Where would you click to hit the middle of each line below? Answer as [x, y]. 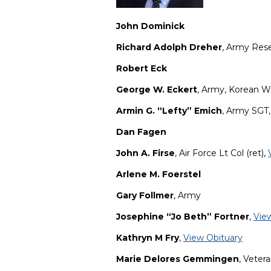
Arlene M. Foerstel [158, 175]
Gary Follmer [145, 196]
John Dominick [152, 26]
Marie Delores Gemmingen [178, 259]
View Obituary [213, 238]
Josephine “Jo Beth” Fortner [183, 217]
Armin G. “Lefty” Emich [169, 111]
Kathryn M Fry [148, 238]
